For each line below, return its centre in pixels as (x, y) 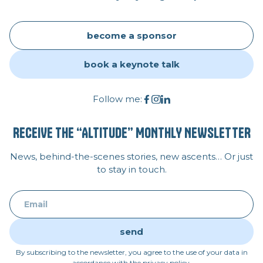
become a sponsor (131, 35)
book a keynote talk (131, 64)
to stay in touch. (131, 169)
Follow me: (117, 99)
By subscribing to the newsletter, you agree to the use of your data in (131, 252)
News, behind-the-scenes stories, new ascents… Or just (131, 156)
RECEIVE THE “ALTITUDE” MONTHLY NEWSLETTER (131, 132)
